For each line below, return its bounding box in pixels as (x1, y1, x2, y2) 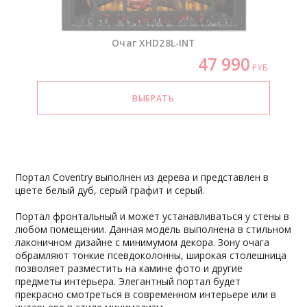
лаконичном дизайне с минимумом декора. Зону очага (15, 236, 270, 249)
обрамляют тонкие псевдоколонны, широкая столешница (15, 249, 287, 262)
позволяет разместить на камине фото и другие (15, 262, 243, 275)
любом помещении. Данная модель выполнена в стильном (15, 223, 292, 236)
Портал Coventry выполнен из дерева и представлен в (15, 171, 269, 184)
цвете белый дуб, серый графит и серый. (15, 184, 206, 197)
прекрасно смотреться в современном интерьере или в (15, 288, 277, 302)
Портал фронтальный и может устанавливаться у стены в (15, 210, 290, 223)
